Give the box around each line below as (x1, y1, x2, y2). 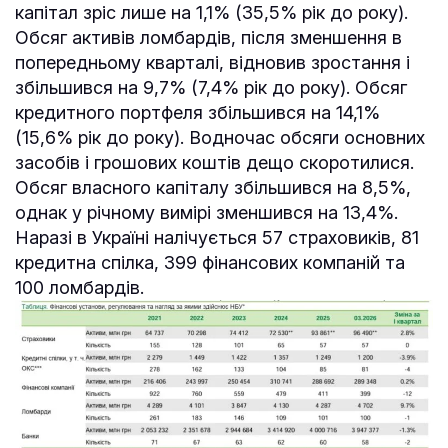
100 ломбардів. (15, 276, 149, 298)
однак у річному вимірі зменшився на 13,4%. (15, 201, 403, 223)
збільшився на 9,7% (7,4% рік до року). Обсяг (15, 76, 407, 98)
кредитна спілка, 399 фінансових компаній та (15, 251, 405, 273)
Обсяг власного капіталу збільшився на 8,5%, (15, 176, 411, 198)
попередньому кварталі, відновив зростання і (15, 51, 410, 73)
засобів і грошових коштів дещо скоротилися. (15, 151, 414, 173)
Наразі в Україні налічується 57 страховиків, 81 (15, 226, 419, 248)
